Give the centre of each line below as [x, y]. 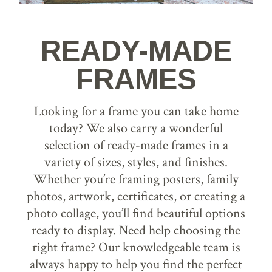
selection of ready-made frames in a [136, 145]
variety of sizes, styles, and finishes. [136, 162]
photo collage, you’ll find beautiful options [136, 213]
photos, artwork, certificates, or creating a [136, 196]
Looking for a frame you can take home [136, 111]
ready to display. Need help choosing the [136, 230]
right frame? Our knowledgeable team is [136, 247]
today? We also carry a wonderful [136, 128]
